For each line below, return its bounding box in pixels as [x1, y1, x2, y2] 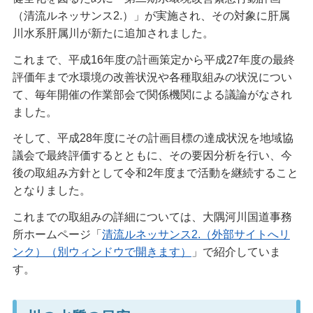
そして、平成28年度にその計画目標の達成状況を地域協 [12, 132, 293, 145]
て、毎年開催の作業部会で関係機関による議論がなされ [12, 88, 292, 101]
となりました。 [12, 184, 91, 197]
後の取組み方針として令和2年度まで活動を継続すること [12, 167, 298, 180]
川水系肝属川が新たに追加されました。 [12, 27, 214, 39]
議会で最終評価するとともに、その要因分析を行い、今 [12, 150, 292, 162]
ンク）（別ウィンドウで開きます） [12, 246, 191, 259]
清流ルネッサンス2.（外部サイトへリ [101, 228, 290, 241]
